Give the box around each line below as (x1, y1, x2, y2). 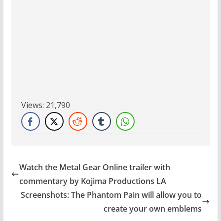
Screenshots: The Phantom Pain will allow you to (21, 189, 202, 201)
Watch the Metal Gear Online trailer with (19, 162, 170, 173)
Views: (21, 100, 44, 111)
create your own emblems (104, 203, 202, 215)
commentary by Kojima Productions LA (19, 176, 166, 187)
